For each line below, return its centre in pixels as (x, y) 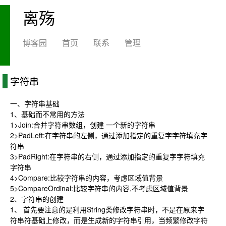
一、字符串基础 (35, 103)
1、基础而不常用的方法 (47, 114)
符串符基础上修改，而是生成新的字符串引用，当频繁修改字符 (109, 220)
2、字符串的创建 (37, 199)
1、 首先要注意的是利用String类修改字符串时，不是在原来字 (107, 209)
